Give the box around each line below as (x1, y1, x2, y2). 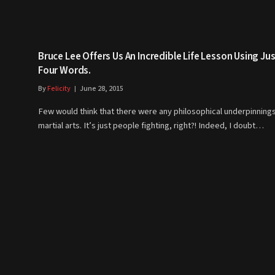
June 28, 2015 (80, 83, 123, 95)
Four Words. (38, 63, 91, 79)
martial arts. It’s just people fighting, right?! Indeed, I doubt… (38, 119, 264, 133)
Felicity (47, 83, 71, 95)
